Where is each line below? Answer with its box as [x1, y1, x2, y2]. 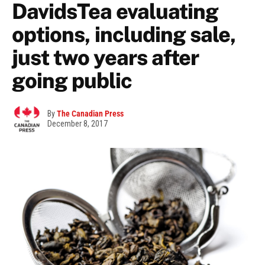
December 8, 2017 [47, 119, 108, 129]
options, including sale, [12, 22, 236, 47]
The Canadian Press [57, 109, 124, 119]
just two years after [12, 45, 199, 70]
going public [12, 68, 132, 93]
